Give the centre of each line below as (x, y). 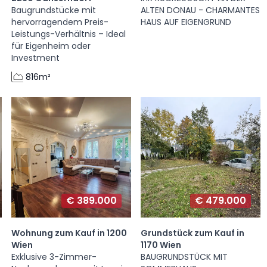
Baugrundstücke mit (53, 10)
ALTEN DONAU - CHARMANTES (200, 10)
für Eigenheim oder (51, 46)
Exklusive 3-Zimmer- (54, 257)
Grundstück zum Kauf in (192, 233)
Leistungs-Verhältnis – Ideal (68, 34)
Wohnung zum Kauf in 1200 (69, 233)
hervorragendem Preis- (60, 22)
